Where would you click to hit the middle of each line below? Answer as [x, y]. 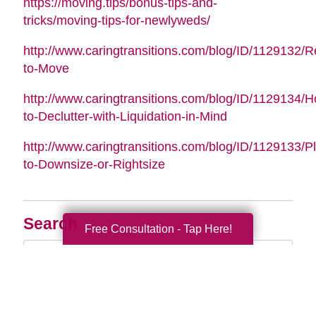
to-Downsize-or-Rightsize [94, 164]
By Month [60, 296]
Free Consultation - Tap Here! [158, 229]
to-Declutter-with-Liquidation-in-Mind [125, 116]
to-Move [46, 68]
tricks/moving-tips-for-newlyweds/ [116, 20]
